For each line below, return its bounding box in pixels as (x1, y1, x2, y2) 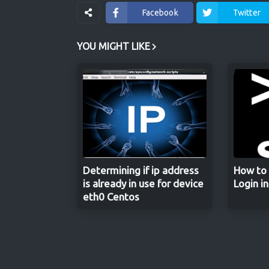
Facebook (142, 7, 178, 17)
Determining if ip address (82, 165, 199, 176)
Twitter (232, 7, 261, 17)
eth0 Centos (82, 191, 139, 202)
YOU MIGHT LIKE (76, 41, 150, 52)
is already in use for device (82, 178, 204, 189)
